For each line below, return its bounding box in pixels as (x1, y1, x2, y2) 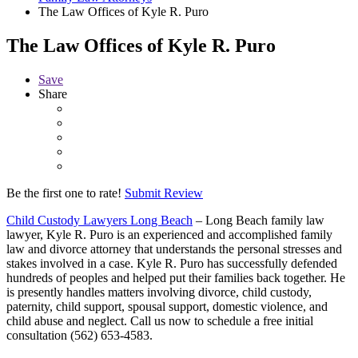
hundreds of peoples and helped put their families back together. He (6, 270, 345, 284)
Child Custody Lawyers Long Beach (6, 213, 193, 227)
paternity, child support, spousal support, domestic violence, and (6, 299, 328, 313)
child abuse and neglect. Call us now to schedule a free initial (6, 313, 313, 328)
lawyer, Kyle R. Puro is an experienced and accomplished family (6, 227, 332, 241)
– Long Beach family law (193, 213, 324, 227)
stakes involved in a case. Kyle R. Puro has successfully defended (6, 256, 337, 270)
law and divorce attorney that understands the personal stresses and (6, 241, 342, 256)
